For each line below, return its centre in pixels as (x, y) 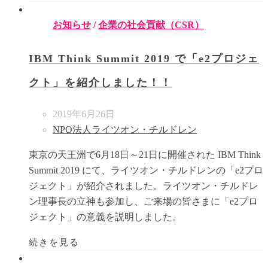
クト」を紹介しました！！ (100, 83)
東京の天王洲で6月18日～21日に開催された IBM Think (145, 154)
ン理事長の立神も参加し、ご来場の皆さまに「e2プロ (143, 201)
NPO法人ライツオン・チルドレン (125, 129)
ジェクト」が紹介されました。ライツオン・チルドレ (144, 185)
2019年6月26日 (84, 114)
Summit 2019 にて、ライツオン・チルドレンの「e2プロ (146, 170)
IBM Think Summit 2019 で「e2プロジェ (144, 59)
